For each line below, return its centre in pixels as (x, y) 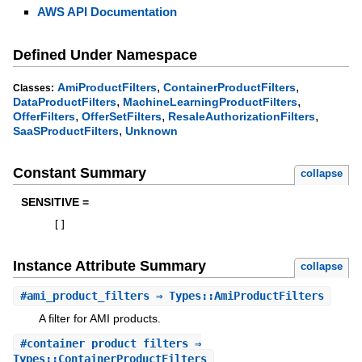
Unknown (151, 131)
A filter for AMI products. (99, 318)
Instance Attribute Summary (109, 265)
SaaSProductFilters (65, 131)
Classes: (33, 88)
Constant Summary (79, 173)
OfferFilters (44, 117)
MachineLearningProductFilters (210, 102)
